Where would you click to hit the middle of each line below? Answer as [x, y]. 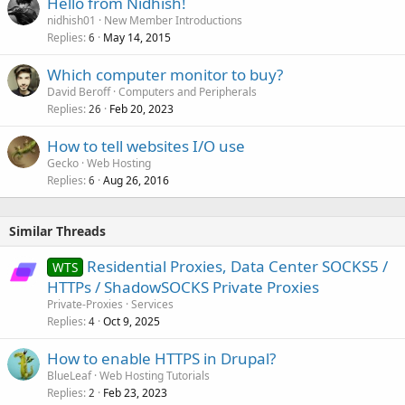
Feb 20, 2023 [141, 108]
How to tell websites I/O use [146, 146]
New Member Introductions [173, 20]
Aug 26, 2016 [136, 180]
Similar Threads [57, 231]
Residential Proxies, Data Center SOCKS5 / [237, 266]
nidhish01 [71, 20]
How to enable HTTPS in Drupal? [161, 358]
